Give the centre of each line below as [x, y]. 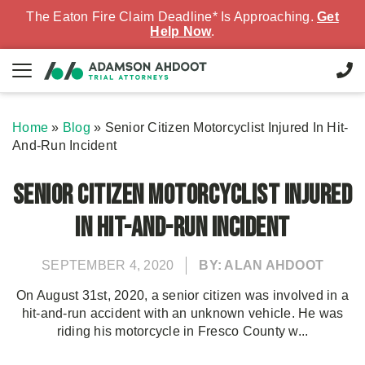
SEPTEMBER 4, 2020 [108, 265]
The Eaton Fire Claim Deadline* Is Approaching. [172, 17]
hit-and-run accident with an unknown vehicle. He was [182, 313]
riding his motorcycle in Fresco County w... [182, 331]
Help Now [181, 31]
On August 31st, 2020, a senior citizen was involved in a [182, 295]
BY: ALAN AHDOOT [261, 265]
